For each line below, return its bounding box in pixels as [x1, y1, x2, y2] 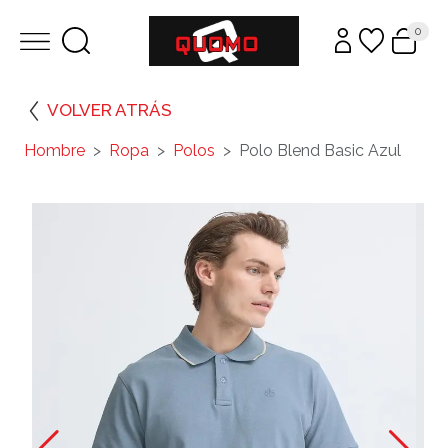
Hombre [24, 140, 85, 160]
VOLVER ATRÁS [47, 99, 172, 120]
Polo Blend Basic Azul [239, 140, 401, 160]
